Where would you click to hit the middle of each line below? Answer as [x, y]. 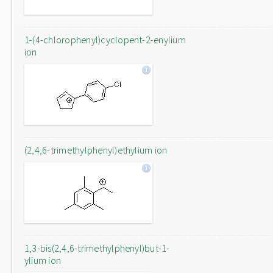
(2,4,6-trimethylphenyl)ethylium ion [96, 150]
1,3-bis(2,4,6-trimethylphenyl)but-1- [97, 248]
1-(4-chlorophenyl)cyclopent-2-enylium [105, 40]
